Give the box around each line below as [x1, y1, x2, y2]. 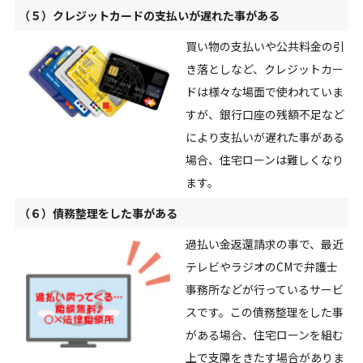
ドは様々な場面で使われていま [185, 83, 344, 100]
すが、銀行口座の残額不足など [185, 106, 344, 123]
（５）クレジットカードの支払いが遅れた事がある [18, 7, 280, 24]
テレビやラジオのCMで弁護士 [185, 258, 338, 275]
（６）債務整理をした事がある [18, 205, 177, 222]
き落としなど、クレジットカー [185, 61, 344, 78]
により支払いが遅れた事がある [185, 129, 344, 146]
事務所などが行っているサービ [185, 281, 344, 298]
